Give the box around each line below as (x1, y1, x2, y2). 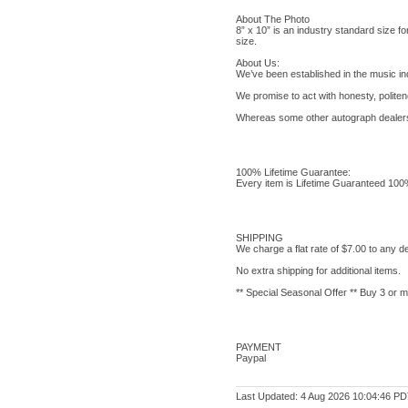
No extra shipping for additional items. (235, 265, 401, 276)
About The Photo (235, 14, 310, 25)
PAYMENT (235, 342, 281, 352)
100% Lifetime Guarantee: (235, 167, 351, 178)
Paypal (235, 352, 266, 363)
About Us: (235, 57, 280, 68)
